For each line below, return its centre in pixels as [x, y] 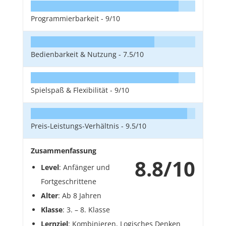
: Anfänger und [84, 167]
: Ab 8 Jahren [80, 196]
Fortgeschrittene [69, 182]
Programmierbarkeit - [68, 19]
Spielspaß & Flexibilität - [73, 90]
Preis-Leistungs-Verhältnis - [78, 126]
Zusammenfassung [64, 151]
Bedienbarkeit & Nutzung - [77, 54]
